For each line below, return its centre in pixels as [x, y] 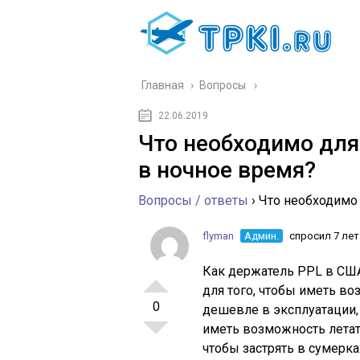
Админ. [262, 236]
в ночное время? [227, 170]
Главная [163, 85]
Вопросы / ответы [193, 200]
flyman [218, 236]
